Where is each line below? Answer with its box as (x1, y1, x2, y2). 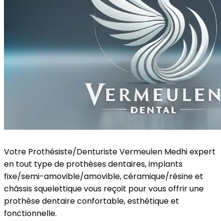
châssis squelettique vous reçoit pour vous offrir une (4, 183, 204, 194)
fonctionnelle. (4, 208, 57, 219)
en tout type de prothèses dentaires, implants (4, 158, 183, 170)
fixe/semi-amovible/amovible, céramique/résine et (4, 171, 203, 182)
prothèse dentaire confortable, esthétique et (4, 195, 179, 207)
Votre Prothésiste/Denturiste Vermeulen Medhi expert (4, 146, 216, 157)
